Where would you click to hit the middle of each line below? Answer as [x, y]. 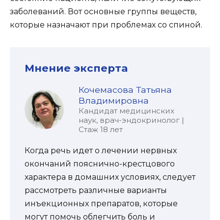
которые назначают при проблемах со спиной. [106, 25]
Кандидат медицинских [126, 111]
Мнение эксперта [76, 68]
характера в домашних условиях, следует [110, 177]
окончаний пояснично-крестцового [100, 164]
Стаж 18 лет [101, 130]
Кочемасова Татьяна [125, 90]
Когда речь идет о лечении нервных [101, 151]
